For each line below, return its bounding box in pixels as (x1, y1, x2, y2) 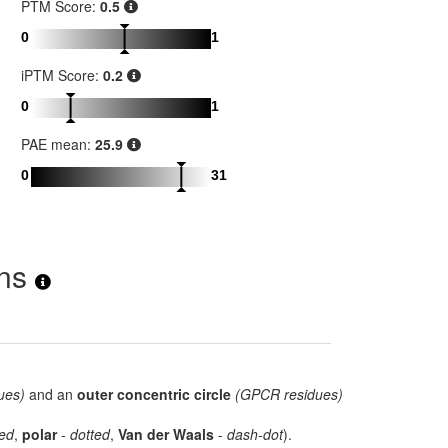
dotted (70, 424, 110, 445)
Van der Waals (118, 424, 214, 445)
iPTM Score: (21, 65, 103, 86)
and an (25, 384, 77, 405)
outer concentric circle (77, 384, 231, 405)
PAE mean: (21, 134, 95, 155)
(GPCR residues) (235, 384, 343, 405)
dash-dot (227, 424, 283, 445)
